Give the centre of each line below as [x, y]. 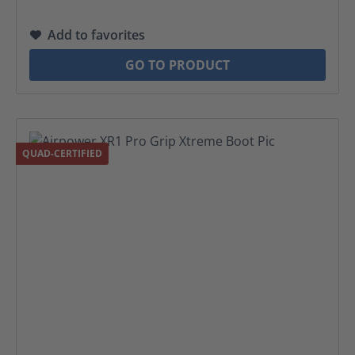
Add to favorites [96, 35]
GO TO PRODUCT [177, 65]
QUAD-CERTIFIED [62, 153]
